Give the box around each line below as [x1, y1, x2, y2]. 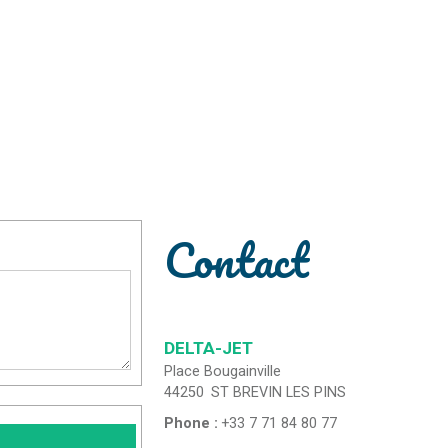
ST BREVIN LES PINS [211, 381, 347, 403]
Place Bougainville [164, 360, 282, 382]
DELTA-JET [164, 335, 254, 361]
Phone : [164, 412, 223, 434]
